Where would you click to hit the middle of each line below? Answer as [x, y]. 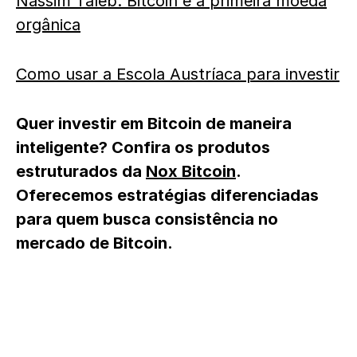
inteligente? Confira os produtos [143, 147]
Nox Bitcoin [191, 171]
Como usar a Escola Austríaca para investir [178, 74]
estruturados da [81, 171]
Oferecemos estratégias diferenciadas [167, 195]
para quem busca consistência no [147, 219]
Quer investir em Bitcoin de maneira [154, 123]
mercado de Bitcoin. [94, 243]
